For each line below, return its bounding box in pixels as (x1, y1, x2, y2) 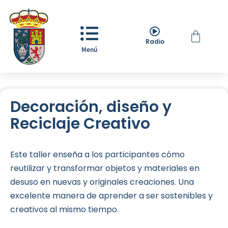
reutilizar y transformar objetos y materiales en (10, 162, 199, 175)
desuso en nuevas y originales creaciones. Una (10, 176, 194, 188)
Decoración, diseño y (10, 96, 172, 118)
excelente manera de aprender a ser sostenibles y (10, 190, 213, 202)
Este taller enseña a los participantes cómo (10, 149, 185, 161)
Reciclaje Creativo (10, 113, 150, 135)
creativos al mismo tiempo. (10, 204, 119, 216)
